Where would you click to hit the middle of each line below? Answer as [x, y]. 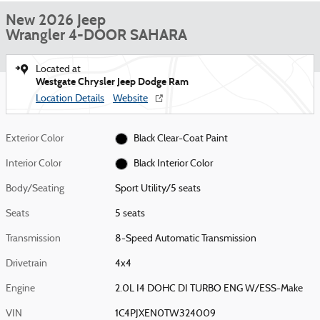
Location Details [70, 99]
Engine [20, 289]
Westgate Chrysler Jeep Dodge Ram [112, 82]
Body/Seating [35, 189]
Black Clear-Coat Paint [216, 139]
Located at [58, 70]
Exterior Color [35, 139]
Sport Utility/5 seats [158, 189]
